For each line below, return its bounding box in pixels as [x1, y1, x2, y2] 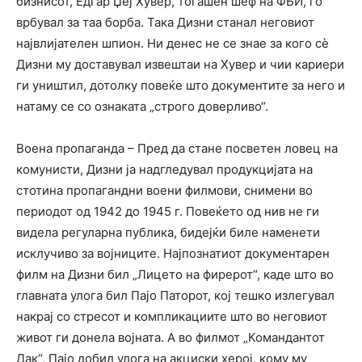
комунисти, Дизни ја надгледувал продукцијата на [16, 162, 313, 178]
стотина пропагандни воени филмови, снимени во [16, 183, 313, 199]
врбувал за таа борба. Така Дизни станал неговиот [16, 15, 314, 31]
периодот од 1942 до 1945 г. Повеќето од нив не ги [16, 204, 319, 220]
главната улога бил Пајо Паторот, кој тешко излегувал [16, 288, 335, 304]
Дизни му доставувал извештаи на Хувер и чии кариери [16, 57, 344, 73]
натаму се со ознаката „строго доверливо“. [16, 99, 268, 115]
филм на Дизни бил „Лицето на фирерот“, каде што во [16, 267, 334, 283]
